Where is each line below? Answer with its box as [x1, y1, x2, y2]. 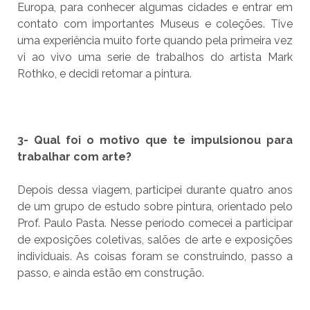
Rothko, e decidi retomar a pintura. [17, 67, 192, 81]
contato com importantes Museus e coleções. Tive [17, 17, 293, 31]
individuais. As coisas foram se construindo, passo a [17, 250, 293, 264]
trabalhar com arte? [17, 150, 131, 164]
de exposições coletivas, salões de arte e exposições [17, 233, 293, 247]
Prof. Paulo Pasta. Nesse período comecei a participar [17, 217, 293, 230]
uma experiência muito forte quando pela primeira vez [17, 34, 293, 48]
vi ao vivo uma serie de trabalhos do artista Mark [17, 51, 293, 64]
